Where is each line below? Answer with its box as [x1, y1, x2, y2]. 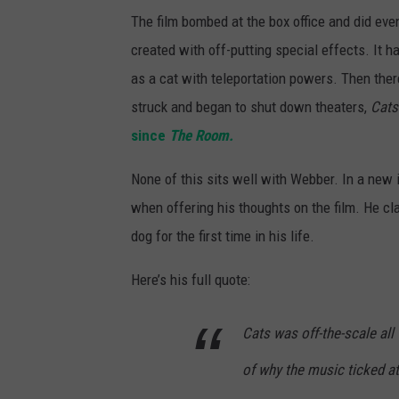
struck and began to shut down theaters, [131, 97, 370, 116]
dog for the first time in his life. [131, 226, 314, 245]
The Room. [169, 126, 233, 144]
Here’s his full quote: [131, 270, 250, 289]
